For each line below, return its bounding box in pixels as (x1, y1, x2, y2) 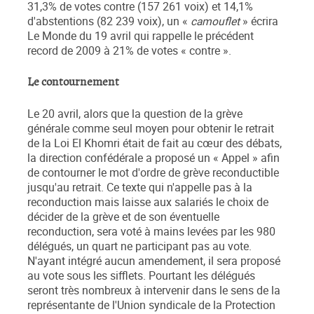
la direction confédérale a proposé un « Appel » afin (27, 151, 280, 166)
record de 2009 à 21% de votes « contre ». (27, 43, 231, 59)
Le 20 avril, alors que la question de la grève (27, 107, 243, 122)
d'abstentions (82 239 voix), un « (27, 14, 191, 29)
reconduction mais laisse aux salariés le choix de (27, 195, 268, 210)
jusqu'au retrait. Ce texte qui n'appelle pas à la (27, 180, 252, 196)
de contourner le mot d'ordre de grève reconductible (27, 165, 279, 181)
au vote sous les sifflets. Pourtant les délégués (27, 268, 255, 284)
